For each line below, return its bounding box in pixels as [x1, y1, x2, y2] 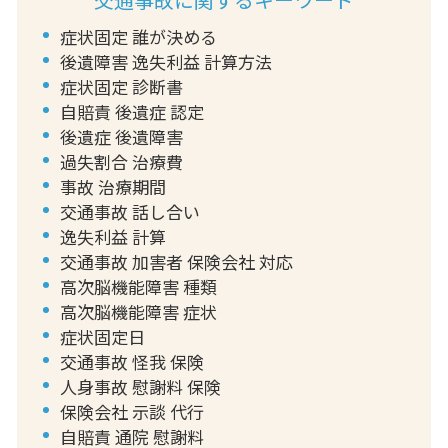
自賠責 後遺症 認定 [59, 98, 204, 124]
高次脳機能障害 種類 [59, 273, 217, 299]
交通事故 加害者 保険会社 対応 [59, 248, 293, 274]
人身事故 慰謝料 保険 [59, 373, 221, 399]
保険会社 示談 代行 [59, 398, 204, 424]
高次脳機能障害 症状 [59, 298, 217, 324]
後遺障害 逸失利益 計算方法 [59, 48, 272, 74]
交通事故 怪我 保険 [59, 348, 204, 374]
